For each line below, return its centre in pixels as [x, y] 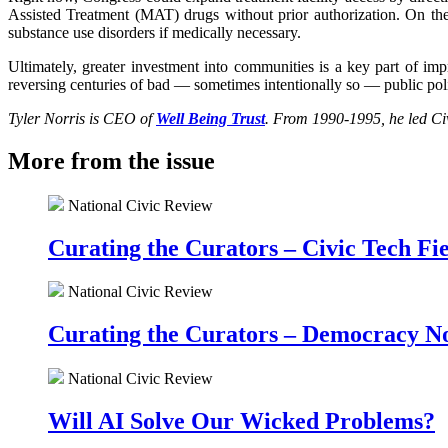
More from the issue [111, 160]
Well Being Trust [210, 118]
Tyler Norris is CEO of [82, 118]
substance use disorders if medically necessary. [154, 32]
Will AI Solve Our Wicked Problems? [241, 421]
